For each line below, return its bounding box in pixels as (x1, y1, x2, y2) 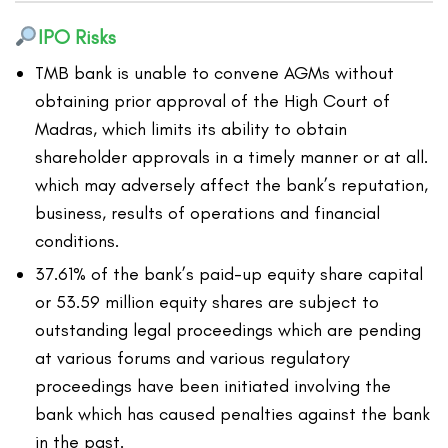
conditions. (35, 230, 119, 253)
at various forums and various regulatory (35, 347, 350, 370)
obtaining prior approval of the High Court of (35, 90, 390, 113)
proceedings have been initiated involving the (35, 375, 391, 398)
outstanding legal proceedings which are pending (35, 319, 421, 342)
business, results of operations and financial (35, 202, 380, 225)
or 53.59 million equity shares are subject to (35, 291, 379, 314)
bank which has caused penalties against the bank (35, 403, 430, 426)
